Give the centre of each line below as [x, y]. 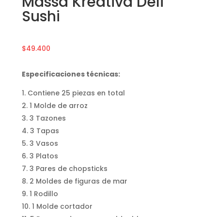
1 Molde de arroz [58, 105]
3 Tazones [47, 118]
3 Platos [44, 156]
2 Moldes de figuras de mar [78, 181]
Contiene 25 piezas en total [76, 93]
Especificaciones [54, 74]
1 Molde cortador [62, 206]
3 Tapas [44, 131]
